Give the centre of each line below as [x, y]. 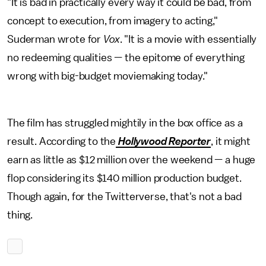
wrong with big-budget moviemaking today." [107, 76]
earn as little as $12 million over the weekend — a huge [132, 160]
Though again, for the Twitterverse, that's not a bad [124, 197]
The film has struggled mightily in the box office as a [125, 123]
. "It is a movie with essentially [188, 39]
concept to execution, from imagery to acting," [113, 21]
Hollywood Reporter [164, 142]
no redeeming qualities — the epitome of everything [126, 58]
